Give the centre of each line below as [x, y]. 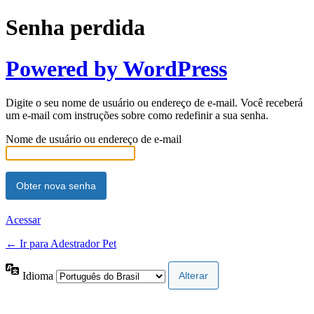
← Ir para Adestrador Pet [61, 244]
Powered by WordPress [116, 68]
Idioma [39, 275]
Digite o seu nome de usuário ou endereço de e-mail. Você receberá [154, 103]
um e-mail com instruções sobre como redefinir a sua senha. [137, 116]
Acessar [23, 220]
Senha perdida [75, 28]
